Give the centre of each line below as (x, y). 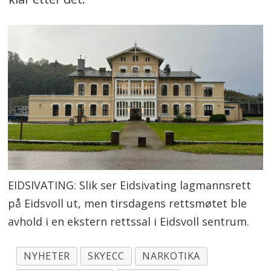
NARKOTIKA (171, 256)
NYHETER (47, 256)
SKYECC (106, 256)
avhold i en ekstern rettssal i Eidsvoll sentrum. (129, 222)
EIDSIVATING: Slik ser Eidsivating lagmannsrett (130, 185)
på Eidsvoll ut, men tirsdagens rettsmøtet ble (128, 204)
